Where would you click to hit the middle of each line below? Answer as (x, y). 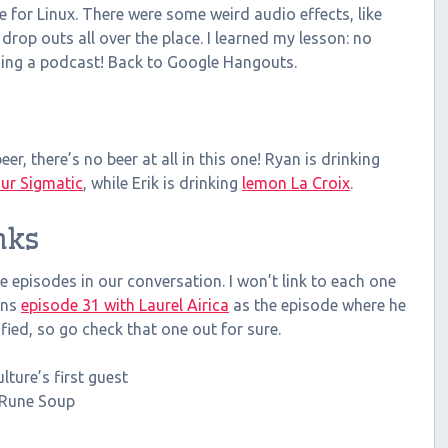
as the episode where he (317, 304)
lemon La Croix (296, 183)
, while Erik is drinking (162, 183)
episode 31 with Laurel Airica (125, 304)
